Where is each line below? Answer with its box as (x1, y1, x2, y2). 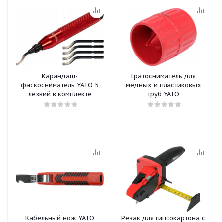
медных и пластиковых (125, 81, 201, 89)
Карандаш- (42, 72, 78, 80)
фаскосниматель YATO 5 (21, 81, 99, 89)
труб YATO (147, 90, 179, 98)
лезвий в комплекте (28, 90, 92, 98)
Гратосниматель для (131, 72, 196, 80)
